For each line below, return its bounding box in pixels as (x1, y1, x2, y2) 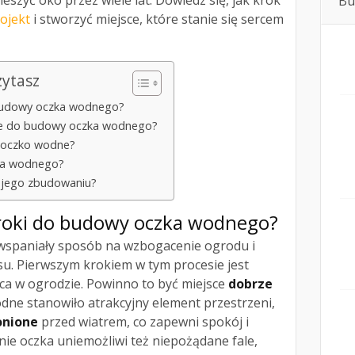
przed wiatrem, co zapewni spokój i (38, 313, 249, 331)
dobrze (228, 275, 273, 293)
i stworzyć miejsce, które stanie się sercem (30, 10, 284, 29)
